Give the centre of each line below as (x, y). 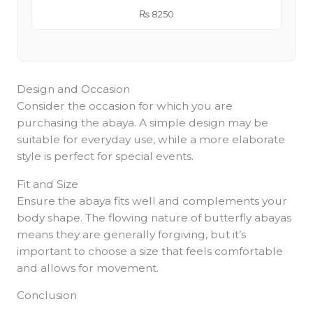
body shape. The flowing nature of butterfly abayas (154, 217)
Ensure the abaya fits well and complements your (152, 201)
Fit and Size (47, 184)
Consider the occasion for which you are (124, 106)
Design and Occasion (73, 89)
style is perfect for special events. (105, 156)
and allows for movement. (87, 268)
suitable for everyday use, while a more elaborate (151, 139)
